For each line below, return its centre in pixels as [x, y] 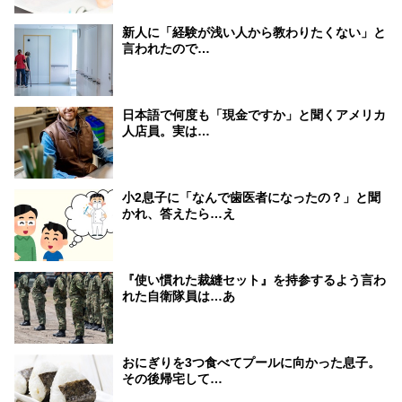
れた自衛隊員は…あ [179, 296]
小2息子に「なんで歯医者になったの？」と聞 [251, 197]
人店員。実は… [166, 131]
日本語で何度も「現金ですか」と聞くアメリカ [254, 114]
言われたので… [166, 48]
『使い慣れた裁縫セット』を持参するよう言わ [254, 280]
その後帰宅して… [172, 378]
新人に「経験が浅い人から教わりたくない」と [254, 32]
